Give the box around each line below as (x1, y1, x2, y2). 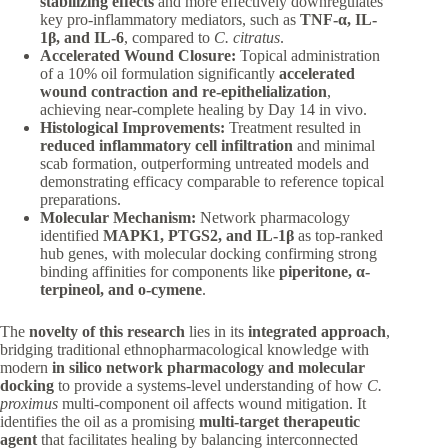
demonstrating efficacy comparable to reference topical (40, 173, 384, 190)
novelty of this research (29, 323, 185, 340)
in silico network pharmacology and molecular (52, 359, 365, 376)
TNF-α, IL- (300, 11, 377, 28)
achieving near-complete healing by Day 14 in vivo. (40, 101, 367, 118)
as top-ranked (294, 227, 383, 244)
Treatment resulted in (225, 119, 361, 136)
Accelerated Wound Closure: (40, 47, 236, 64)
